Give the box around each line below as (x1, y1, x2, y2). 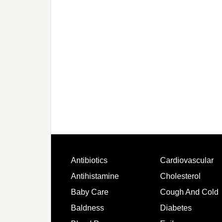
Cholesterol (160, 172, 201, 180)
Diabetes (160, 204, 192, 212)
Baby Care (71, 188, 109, 196)
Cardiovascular (160, 156, 214, 165)
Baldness (71, 204, 104, 212)
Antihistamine (71, 172, 119, 180)
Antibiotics (71, 156, 108, 165)
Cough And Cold (160, 188, 219, 196)
